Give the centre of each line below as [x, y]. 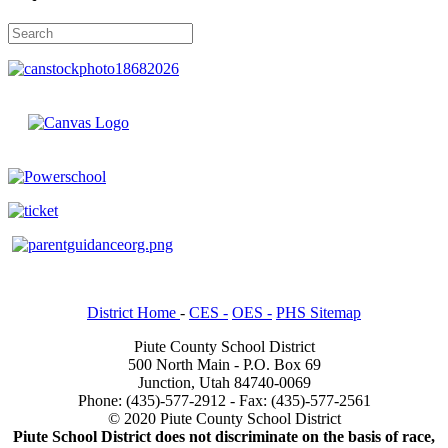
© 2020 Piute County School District [224, 418]
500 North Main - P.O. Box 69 [224, 364]
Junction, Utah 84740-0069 [224, 382]
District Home [133, 312]
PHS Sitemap [318, 312]
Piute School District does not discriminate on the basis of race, [224, 436]
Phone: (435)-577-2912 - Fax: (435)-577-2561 [224, 400]
